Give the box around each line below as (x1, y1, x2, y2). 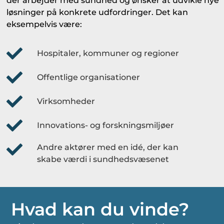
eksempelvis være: (6, 19, 82, 29)
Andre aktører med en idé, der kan (37, 142, 179, 152)
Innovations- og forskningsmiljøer (37, 120, 174, 130)
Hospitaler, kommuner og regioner (37, 48, 179, 58)
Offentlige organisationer (37, 72, 140, 82)
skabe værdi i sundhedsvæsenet (37, 154, 169, 164)
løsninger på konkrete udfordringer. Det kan (6, 7, 188, 17)
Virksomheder (37, 96, 95, 106)
